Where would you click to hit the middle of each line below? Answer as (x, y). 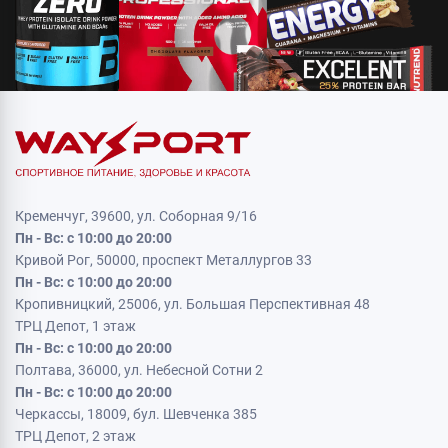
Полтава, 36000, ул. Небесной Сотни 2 (139, 370)
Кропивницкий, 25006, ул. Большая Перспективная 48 (192, 304)
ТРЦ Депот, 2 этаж (75, 436)
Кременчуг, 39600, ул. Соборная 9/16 (136, 216)
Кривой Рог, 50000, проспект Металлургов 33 (163, 260)
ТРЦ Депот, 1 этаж (75, 326)
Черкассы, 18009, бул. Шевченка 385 (136, 414)
